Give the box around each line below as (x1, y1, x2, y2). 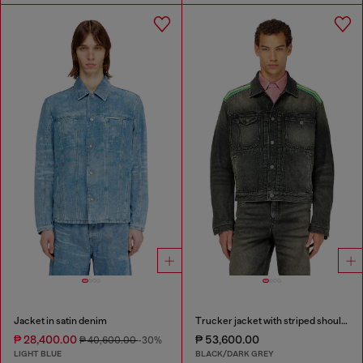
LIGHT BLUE (14, 348, 62, 360)
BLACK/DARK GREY (194, 348, 274, 360)
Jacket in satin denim (14, 314, 107, 327)
